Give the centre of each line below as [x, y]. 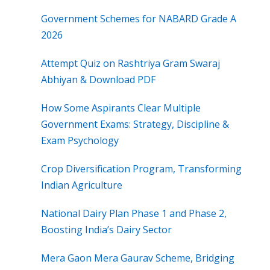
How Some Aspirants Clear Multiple [121, 108]
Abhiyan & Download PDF [98, 80]
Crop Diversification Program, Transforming [141, 169]
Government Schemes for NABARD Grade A [139, 19]
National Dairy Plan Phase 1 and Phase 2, [134, 214]
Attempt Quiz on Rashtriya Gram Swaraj [130, 64]
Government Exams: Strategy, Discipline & [135, 124]
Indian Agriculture [82, 185]
